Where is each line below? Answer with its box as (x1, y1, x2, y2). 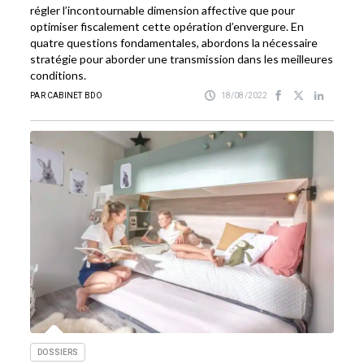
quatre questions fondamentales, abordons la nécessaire (30, 36, 318, 50)
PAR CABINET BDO (30, 91, 102, 101)
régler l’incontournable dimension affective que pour (30, 3, 296, 18)
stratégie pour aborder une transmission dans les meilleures (30, 52, 334, 67)
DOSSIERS (37, 348, 79, 357)
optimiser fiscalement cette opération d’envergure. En (30, 19, 305, 34)
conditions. (30, 68, 87, 83)
